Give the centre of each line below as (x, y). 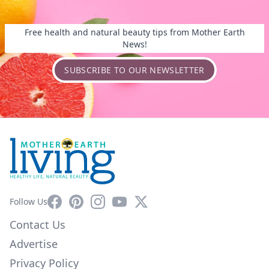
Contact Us (38, 225)
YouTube (131, 201)
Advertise (34, 244)
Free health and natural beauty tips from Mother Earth (134, 32)
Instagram (114, 201)
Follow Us (29, 202)
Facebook (69, 201)
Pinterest (89, 201)
